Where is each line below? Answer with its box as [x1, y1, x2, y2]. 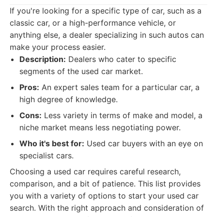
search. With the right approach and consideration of [10, 203, 204, 213]
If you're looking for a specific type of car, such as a [10, 6, 201, 15]
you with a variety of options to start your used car [10, 191, 199, 201]
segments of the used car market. [19, 66, 143, 76]
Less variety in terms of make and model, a [42, 110, 202, 120]
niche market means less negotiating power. [19, 123, 181, 132]
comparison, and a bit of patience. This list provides [10, 179, 201, 188]
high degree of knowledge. [19, 94, 118, 104]
